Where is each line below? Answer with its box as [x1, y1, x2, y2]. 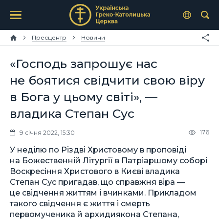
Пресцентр [32, 34, 66, 41]
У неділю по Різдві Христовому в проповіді [10, 144, 186, 154]
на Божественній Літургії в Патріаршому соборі [10, 155, 207, 165]
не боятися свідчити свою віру [10, 73, 205, 88]
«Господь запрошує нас [10, 56, 157, 71]
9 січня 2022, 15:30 [20, 129, 75, 136]
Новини [81, 34, 105, 41]
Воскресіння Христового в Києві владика [10, 166, 180, 176]
